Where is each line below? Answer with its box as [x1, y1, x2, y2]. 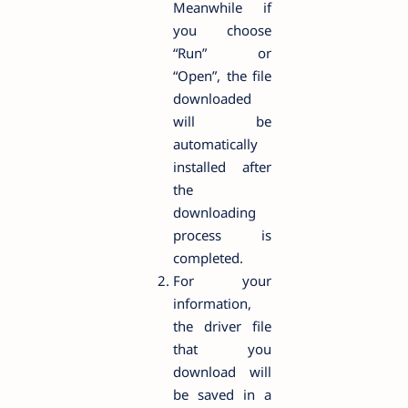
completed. [173, 248, 243, 267]
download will [173, 362, 271, 381]
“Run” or [173, 43, 271, 62]
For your [173, 270, 271, 290]
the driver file [173, 316, 271, 335]
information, [173, 293, 251, 312]
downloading [173, 202, 256, 221]
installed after [173, 157, 271, 176]
